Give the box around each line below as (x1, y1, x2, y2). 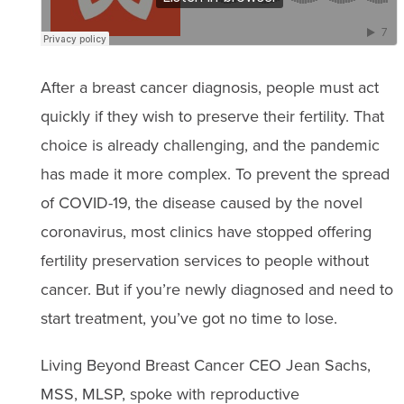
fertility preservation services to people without (40, 249, 369, 272)
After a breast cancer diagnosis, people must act (40, 76, 379, 99)
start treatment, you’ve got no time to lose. (40, 307, 337, 330)
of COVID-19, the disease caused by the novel (40, 191, 363, 215)
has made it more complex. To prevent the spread (40, 162, 390, 186)
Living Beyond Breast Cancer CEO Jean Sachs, (40, 353, 371, 377)
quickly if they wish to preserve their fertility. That (40, 105, 384, 128)
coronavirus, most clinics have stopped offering (40, 220, 372, 243)
